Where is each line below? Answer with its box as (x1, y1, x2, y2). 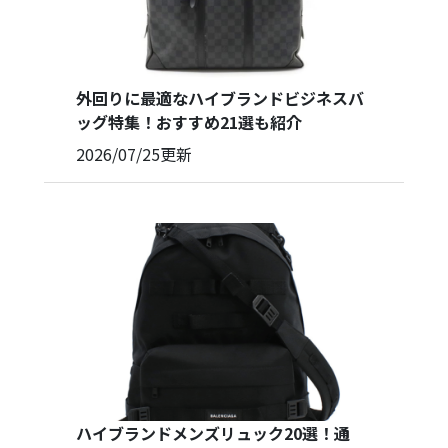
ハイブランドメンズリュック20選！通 (76, 420, 350, 445)
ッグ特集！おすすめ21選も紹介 (76, 110, 302, 135)
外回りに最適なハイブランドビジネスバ (76, 86, 364, 111)
